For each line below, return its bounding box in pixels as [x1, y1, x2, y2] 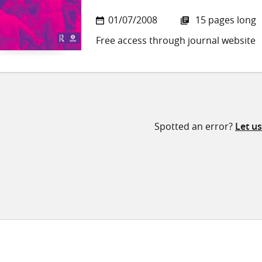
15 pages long [193, 13, 256, 27]
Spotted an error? [154, 120, 235, 133]
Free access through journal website [96, 34, 256, 47]
